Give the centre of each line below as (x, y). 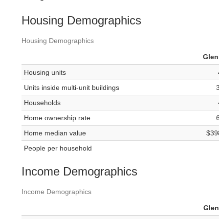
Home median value (55, 133)
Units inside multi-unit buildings (72, 88)
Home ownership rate (57, 118)
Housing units (45, 73)
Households (42, 103)
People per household (58, 148)
